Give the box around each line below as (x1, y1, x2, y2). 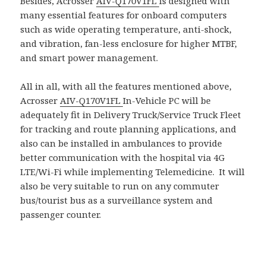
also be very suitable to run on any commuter (20, 180, 220, 192)
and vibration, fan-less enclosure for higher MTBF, (20, 37, 237, 50)
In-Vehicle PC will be (123, 94, 211, 107)
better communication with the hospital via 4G (20, 151, 225, 164)
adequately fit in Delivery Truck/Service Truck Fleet (20, 109, 242, 121)
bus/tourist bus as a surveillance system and (20, 194, 213, 207)
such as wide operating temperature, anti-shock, (20, 23, 232, 36)
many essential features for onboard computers (20, 9, 227, 21)
